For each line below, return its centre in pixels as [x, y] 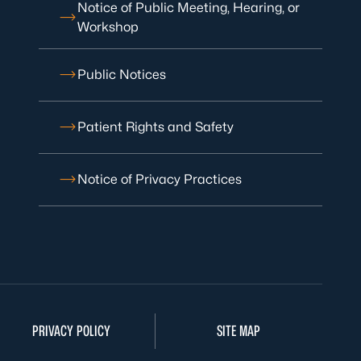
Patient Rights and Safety [156, 127]
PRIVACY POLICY [71, 331]
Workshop [108, 27]
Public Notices [122, 75]
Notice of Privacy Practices [160, 179]
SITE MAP [239, 331]
